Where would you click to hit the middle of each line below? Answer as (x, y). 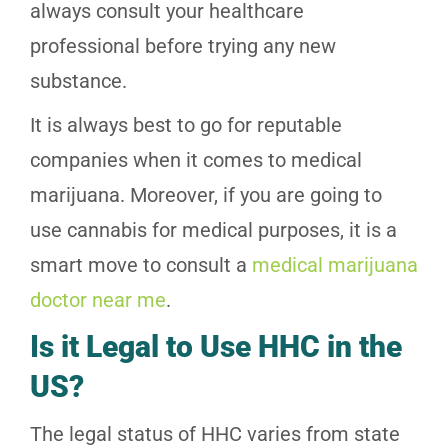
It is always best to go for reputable (186, 125)
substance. (78, 81)
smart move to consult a (141, 265)
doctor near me (98, 300)
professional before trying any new (183, 46)
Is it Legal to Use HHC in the (216, 347)
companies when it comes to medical (196, 160)
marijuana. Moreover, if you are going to (206, 195)
